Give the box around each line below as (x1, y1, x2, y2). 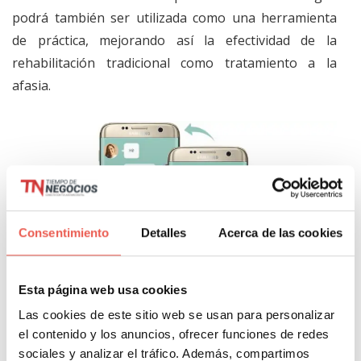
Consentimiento (19, 225, 110, 239)
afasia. (12, 76, 51, 94)
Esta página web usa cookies (19, 282, 187, 297)
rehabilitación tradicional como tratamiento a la (12, 53, 337, 72)
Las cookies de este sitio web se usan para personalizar (19, 308, 335, 322)
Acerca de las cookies (218, 225, 342, 239)
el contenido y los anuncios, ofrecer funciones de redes (19, 327, 330, 342)
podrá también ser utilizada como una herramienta (12, 8, 337, 27)
